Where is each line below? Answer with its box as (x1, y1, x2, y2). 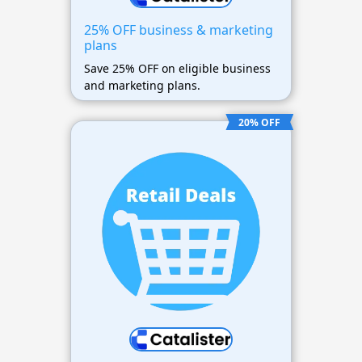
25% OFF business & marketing (83, 20, 273, 39)
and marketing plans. (83, 77, 200, 93)
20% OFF (238, 115, 281, 129)
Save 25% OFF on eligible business (83, 60, 271, 76)
